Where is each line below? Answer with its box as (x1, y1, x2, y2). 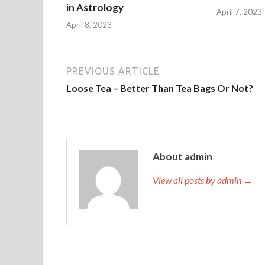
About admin (153, 150, 212, 163)
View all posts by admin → (153, 174, 253, 186)
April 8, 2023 (66, 20, 112, 30)
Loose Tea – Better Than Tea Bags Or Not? (66, 82, 253, 93)
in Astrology (66, 1, 124, 14)
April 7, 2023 (216, 7, 262, 17)
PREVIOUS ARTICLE (66, 65, 160, 76)
